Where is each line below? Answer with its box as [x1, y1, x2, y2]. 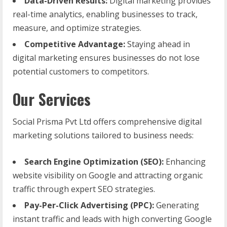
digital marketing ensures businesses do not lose [13, 52, 200, 63]
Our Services [13, 87, 91, 110]
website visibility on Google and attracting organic [13, 169, 203, 181]
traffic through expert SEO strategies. [13, 183, 155, 195]
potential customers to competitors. [13, 65, 149, 77]
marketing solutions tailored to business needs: [13, 129, 194, 141]
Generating [154, 199, 199, 211]
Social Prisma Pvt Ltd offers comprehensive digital [13, 116, 202, 127]
